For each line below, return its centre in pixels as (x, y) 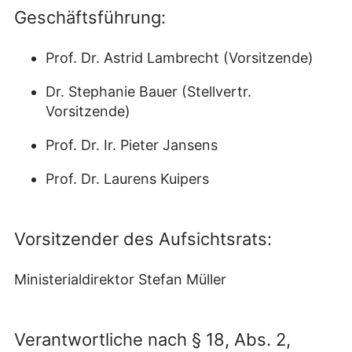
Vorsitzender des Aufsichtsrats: (143, 239)
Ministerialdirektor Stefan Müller (120, 280)
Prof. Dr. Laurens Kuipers (127, 179)
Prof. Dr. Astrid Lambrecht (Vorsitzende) (180, 58)
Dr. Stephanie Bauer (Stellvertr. (148, 92)
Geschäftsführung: (90, 18)
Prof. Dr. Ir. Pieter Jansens (132, 145)
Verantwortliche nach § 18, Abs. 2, (152, 340)
